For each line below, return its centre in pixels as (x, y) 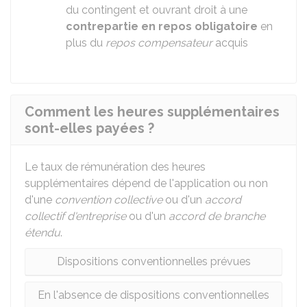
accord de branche (217, 216)
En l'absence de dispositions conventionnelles (153, 295)
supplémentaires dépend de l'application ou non (146, 183)
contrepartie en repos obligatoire (162, 26)
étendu (42, 233)
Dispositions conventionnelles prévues (153, 261)
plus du (86, 43)
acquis (230, 43)
